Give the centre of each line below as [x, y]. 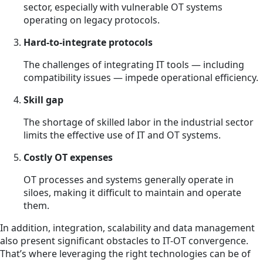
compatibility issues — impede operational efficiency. [141, 77]
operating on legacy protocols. [92, 20]
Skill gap [43, 100]
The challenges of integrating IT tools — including [134, 64]
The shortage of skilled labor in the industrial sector [139, 122]
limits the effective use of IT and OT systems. [122, 135]
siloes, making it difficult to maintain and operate [132, 192]
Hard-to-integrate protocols [88, 42]
